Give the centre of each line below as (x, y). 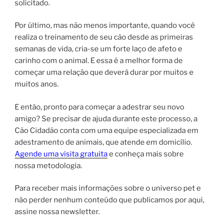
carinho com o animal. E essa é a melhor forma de (99, 61)
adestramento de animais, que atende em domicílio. (103, 142)
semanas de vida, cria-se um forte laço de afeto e (99, 49)
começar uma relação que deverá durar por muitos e (104, 73)
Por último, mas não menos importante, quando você (105, 26)
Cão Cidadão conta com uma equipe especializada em (107, 130)
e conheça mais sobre (146, 154)
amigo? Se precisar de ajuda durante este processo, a (106, 119)
